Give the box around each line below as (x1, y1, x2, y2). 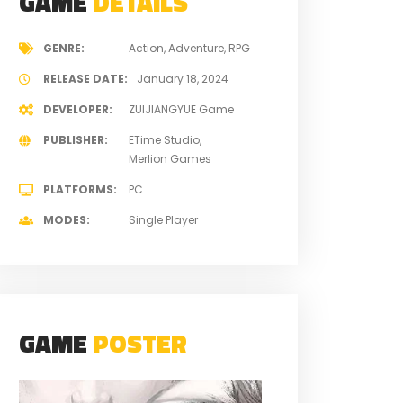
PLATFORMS (42, 181, 113, 197)
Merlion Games (128, 150, 211, 166)
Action (128, 40, 164, 56)
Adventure (167, 40, 224, 56)
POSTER (93, 323, 187, 363)
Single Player (128, 211, 198, 228)
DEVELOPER (42, 101, 109, 117)
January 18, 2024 (136, 70, 228, 86)
